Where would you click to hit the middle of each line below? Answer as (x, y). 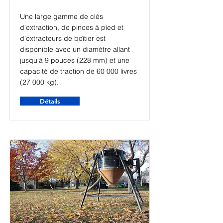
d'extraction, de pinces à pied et (72, 27)
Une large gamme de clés (61, 16)
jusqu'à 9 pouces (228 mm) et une (75, 60)
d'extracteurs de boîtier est (63, 38)
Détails (50, 101)
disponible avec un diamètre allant (75, 49)
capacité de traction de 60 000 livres (78, 71)
